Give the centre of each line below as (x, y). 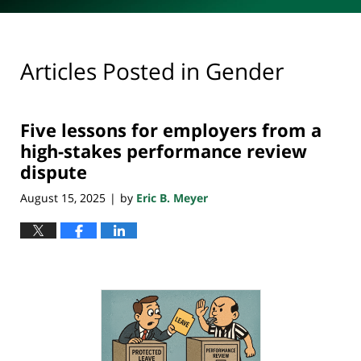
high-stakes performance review (164, 151)
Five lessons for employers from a (171, 130)
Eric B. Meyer (172, 197)
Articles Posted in (110, 71)
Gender (245, 71)
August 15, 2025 (63, 197)
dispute (54, 172)
